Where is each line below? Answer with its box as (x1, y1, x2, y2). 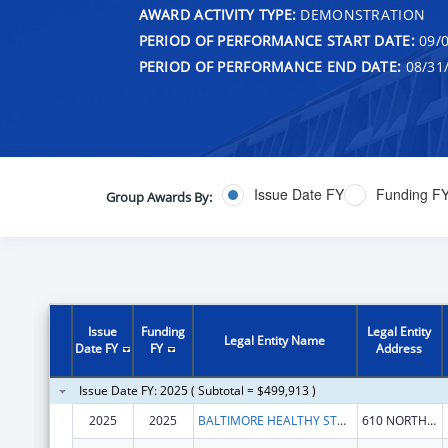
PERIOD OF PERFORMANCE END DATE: (138, 56, 402, 76)
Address (376, 339, 423, 357)
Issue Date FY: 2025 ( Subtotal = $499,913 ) (78, 381, 316, 399)
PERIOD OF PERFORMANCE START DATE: (138, 30, 415, 50)
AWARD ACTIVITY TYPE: (138, 4, 297, 24)
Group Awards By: (105, 187, 212, 206)
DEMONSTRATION (296, 4, 426, 24)
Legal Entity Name (224, 331, 326, 349)
